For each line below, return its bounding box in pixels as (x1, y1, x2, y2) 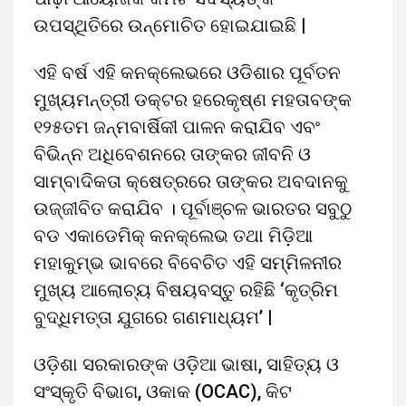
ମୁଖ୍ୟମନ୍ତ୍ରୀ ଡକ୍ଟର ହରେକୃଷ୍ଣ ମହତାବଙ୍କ (34, 89, 352, 111)
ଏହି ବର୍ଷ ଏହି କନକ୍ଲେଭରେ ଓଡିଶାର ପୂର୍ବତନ (34, 62, 341, 83)
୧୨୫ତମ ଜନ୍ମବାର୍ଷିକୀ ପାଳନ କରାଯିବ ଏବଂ (34, 116, 320, 138)
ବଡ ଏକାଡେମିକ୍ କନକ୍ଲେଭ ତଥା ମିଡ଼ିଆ (34, 225, 313, 246)
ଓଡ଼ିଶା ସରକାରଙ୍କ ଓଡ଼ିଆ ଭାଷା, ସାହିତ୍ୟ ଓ (34, 353, 339, 375)
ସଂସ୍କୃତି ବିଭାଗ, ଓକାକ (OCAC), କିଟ (34, 381, 292, 402)
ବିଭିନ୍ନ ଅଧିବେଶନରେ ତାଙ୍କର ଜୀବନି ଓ (34, 143, 311, 165)
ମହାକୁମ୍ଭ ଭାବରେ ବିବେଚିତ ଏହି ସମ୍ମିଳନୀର (34, 252, 342, 274)
